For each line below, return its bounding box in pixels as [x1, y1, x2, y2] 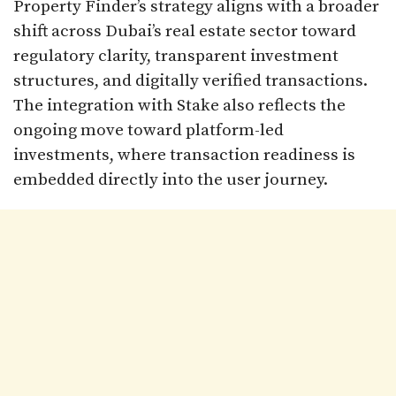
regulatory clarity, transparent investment [13, 45, 339, 66]
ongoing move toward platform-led [13, 119, 284, 141]
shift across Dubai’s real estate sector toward [13, 20, 356, 42]
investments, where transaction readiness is [13, 144, 355, 165]
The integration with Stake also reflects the [13, 95, 346, 116]
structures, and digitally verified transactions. [13, 70, 368, 91]
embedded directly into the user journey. [13, 169, 328, 190]
